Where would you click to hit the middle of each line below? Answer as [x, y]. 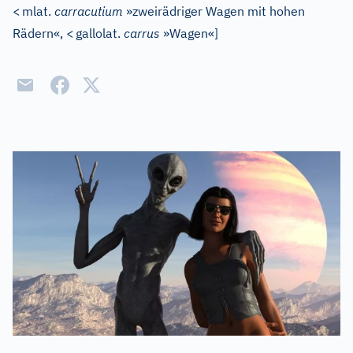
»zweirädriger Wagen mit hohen [214, 11]
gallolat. [100, 33]
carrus [142, 33]
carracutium [89, 11]
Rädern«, [39, 33]
